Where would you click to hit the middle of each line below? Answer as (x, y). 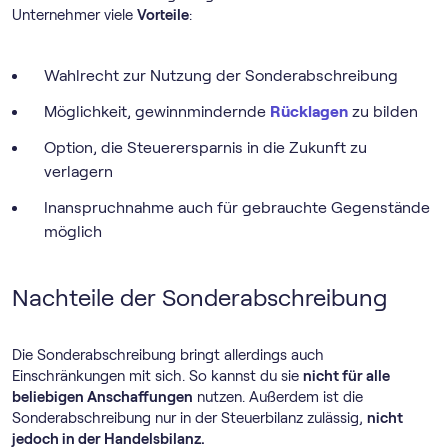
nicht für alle (346, 375)
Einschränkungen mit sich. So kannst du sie (157, 375)
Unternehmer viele (74, 14)
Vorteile (163, 14)
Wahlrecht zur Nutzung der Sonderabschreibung (221, 75)
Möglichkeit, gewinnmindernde (157, 111)
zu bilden (383, 111)
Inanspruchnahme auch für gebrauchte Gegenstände (237, 207)
